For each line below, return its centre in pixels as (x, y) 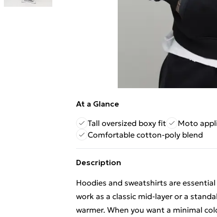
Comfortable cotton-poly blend (145, 135)
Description (99, 162)
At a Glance (98, 104)
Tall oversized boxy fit (127, 123)
